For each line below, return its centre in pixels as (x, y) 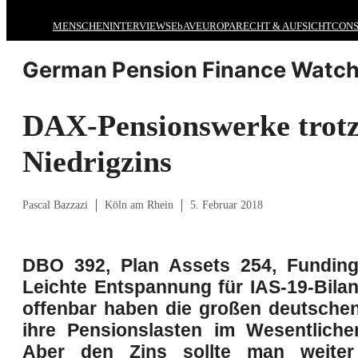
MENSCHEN (81, 26)
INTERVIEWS (140, 26)
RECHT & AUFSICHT (284, 26)
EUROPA (216, 26)
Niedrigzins (97, 162)
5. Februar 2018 (227, 205)
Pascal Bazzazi (55, 205)
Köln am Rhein (139, 205)
